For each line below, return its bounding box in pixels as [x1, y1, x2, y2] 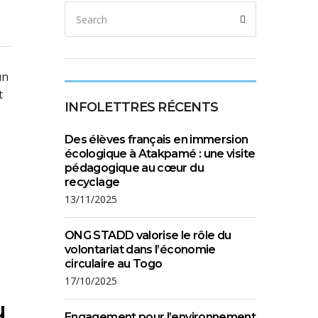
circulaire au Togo [65, 257, 163, 270]
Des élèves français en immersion [65, 133, 248, 146]
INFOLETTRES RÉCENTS [65, 99, 219, 115]
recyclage [65, 175, 120, 189]
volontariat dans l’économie [65, 243, 216, 256]
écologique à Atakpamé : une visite [65, 147, 256, 160]
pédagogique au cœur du [65, 161, 204, 175]
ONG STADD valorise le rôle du [65, 229, 231, 242]
